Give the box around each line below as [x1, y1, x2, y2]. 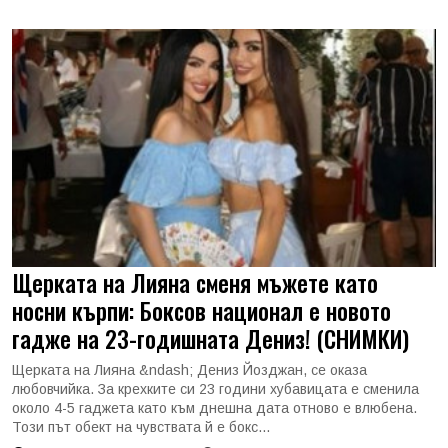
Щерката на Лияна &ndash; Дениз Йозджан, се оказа [12, 362, 367, 378]
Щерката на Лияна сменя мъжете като [12, 265, 378, 300]
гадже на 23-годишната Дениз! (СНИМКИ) [12, 321, 409, 356]
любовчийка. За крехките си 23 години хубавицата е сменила [12, 381, 419, 397]
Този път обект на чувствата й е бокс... [12, 419, 270, 435]
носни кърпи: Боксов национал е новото [12, 293, 391, 328]
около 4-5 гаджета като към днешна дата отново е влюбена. [12, 400, 417, 416]
